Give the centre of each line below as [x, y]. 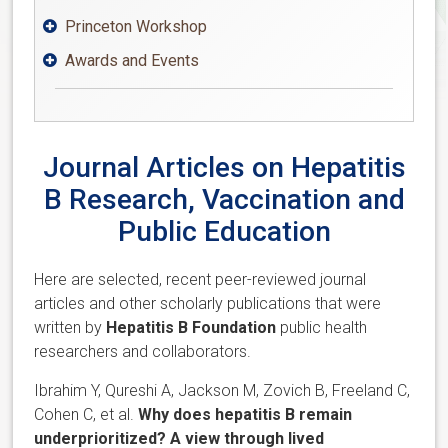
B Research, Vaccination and [224, 199]
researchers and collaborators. [143, 351]
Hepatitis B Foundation [191, 327]
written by [70, 327]
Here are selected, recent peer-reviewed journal [200, 279]
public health [322, 327]
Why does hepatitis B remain [245, 414]
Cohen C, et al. [86, 414]
